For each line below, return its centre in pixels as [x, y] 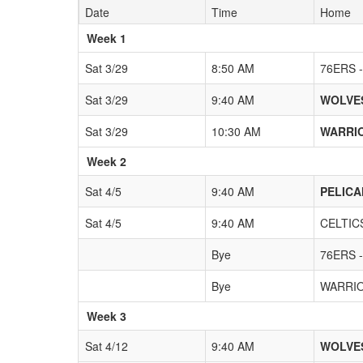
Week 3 [107, 316]
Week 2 [107, 161]
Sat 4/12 [107, 346]
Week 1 [107, 38]
